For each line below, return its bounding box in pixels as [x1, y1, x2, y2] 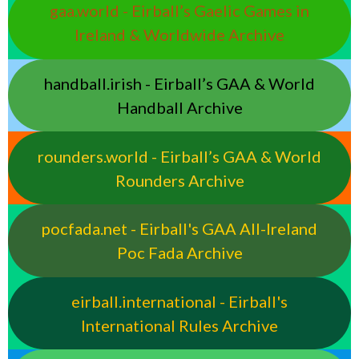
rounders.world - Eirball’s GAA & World [38, 146, 321, 166]
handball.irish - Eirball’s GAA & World [44, 74, 315, 94]
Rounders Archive [115, 170, 244, 190]
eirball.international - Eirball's [71, 292, 288, 312]
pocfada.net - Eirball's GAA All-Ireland [42, 219, 317, 239]
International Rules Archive [81, 316, 278, 336]
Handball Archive [116, 98, 243, 118]
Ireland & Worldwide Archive [75, 25, 284, 45]
